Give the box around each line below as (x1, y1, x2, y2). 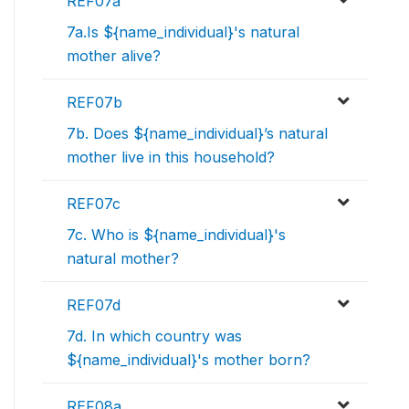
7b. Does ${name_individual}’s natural (67, 124, 328, 143)
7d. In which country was (67, 327, 242, 346)
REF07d (67, 296, 121, 315)
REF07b (67, 93, 122, 112)
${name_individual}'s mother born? (67, 351, 310, 370)
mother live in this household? (67, 148, 275, 167)
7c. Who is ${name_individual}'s (67, 225, 286, 245)
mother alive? (67, 47, 161, 66)
